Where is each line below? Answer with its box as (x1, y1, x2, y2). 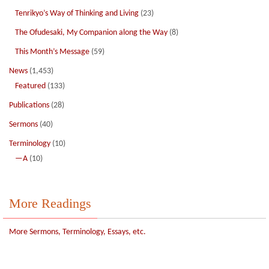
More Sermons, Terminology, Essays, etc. (9, 228, 146, 237)
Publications (9, 101, 49, 110)
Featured (15, 82, 46, 91)
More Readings (9, 196, 91, 211)
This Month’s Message (15, 47, 89, 56)
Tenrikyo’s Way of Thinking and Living (15, 9, 139, 18)
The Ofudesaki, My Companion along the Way (15, 28, 168, 37)
